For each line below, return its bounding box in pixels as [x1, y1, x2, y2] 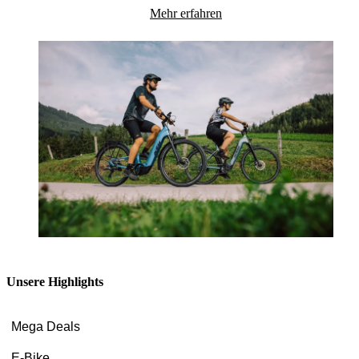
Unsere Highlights [6, 275, 103, 289]
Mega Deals [11, 320, 80, 334]
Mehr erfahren [150, 6, 222, 20]
